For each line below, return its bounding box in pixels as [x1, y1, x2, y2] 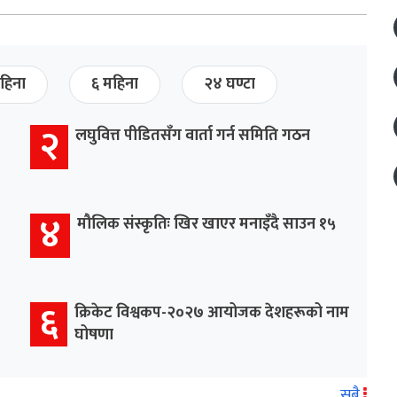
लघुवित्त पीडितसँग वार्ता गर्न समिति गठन [75, 122, 310, 150]
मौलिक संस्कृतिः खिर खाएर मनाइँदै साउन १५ [77, 211, 336, 238]
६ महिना [91, 71, 138, 98]
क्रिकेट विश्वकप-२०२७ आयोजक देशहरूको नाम [74, 300, 349, 327]
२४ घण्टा [204, 71, 255, 98]
